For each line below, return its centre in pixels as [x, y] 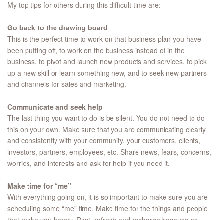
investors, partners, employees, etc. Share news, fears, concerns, [109, 152]
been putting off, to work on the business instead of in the [96, 50]
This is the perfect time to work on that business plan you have [104, 39]
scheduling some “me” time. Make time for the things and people [108, 208]
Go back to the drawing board [57, 28]
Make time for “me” [39, 186]
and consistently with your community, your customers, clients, [104, 141]
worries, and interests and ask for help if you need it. [89, 163]
